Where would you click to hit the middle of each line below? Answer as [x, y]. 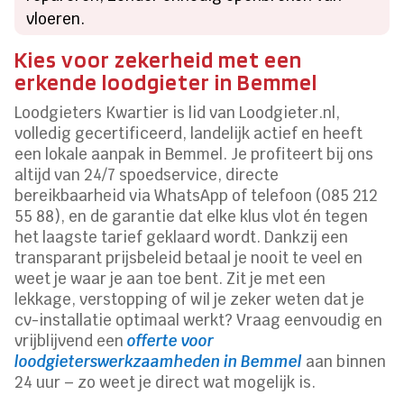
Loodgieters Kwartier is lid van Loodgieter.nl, [178, 112]
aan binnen [344, 361]
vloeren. [56, 18]
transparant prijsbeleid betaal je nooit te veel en [189, 257]
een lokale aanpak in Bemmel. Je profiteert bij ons [194, 154]
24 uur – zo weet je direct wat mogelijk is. [165, 382]
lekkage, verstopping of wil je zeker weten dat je [190, 299]
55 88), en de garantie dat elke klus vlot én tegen [192, 216]
